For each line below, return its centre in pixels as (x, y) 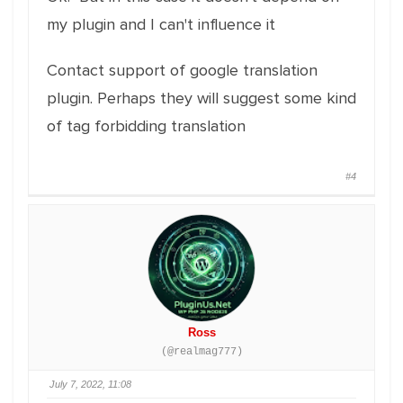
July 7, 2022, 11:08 (90, 384)
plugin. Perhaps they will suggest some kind (201, 98)
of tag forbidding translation (146, 126)
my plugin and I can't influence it (161, 24)
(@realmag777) (201, 352)
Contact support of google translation (182, 70)
